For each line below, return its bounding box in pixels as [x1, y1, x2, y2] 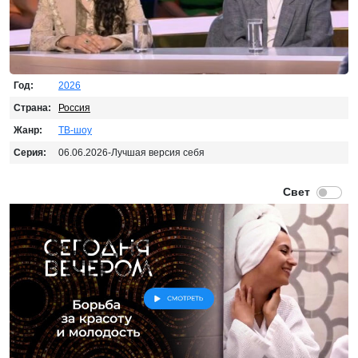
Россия [58, 101, 90, 113]
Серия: [14, 146, 46, 158]
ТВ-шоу [58, 124, 92, 136]
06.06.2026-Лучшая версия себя [58, 146, 205, 158]
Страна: [14, 101, 51, 113]
